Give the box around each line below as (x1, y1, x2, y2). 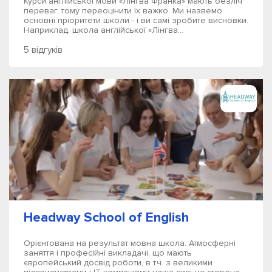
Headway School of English (24, 209, 189, 226)
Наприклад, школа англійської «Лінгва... (24, 25, 183, 35)
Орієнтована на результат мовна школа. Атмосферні (24, 238, 236, 248)
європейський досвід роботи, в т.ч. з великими (24, 257, 212, 268)
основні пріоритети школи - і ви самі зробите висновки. (24, 15, 248, 25)
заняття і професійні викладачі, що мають (24, 248, 192, 258)
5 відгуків (24, 44, 63, 55)
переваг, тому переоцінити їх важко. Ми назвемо (24, 5, 222, 16)
